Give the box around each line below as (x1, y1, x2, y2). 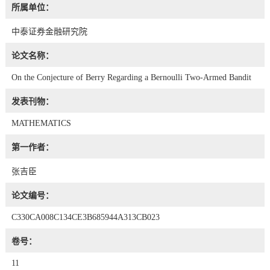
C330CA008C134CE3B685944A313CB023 (11, 212, 160, 222)
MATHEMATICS (11, 118, 71, 128)
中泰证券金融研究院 (11, 27, 87, 36)
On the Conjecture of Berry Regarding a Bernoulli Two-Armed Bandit (11, 72, 251, 82)
